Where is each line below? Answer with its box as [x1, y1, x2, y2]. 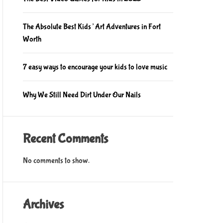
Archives [22, 197, 64, 212]
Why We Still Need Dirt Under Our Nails [22, 90, 141, 100]
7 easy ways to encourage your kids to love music [22, 62, 167, 72]
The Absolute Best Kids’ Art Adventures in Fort [22, 22, 161, 31]
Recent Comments [22, 131, 108, 146]
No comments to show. [22, 156, 90, 165]
